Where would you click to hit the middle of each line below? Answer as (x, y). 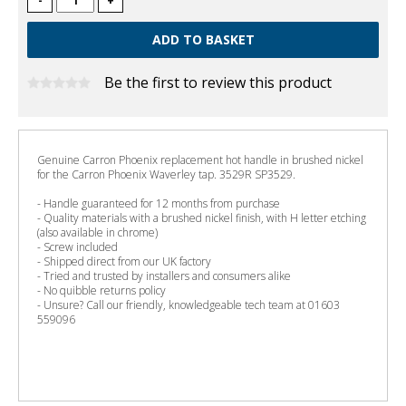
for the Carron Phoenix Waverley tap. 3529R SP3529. (166, 174)
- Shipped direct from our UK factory (124, 261)
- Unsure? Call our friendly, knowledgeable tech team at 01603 (188, 305)
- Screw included (77, 247)
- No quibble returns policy (101, 290)
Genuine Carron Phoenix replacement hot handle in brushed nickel (200, 160)
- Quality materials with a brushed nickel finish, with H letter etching (202, 218)
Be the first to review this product (218, 82)
